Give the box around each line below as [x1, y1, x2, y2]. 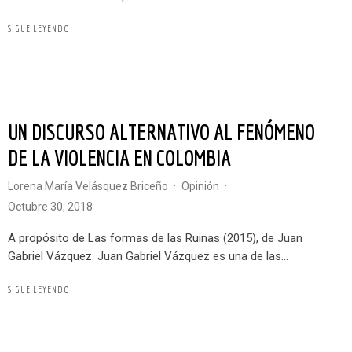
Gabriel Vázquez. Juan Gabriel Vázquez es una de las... [8, 248, 288, 263]
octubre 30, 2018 [16, 200, 93, 213]
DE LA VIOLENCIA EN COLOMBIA [8, 144, 231, 170]
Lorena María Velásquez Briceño [13, 179, 168, 192]
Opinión [189, 179, 219, 192]
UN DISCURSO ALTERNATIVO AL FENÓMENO [8, 118, 18, 145]
